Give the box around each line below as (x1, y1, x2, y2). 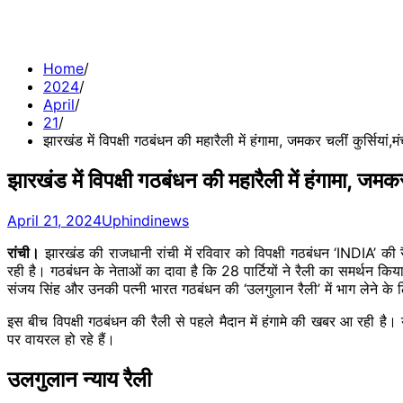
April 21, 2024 (7, 210, 102, 229)
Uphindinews (102, 210, 189, 229)
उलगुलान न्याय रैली (7, 365, 151, 392)
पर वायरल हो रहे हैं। (7, 329, 115, 348)
